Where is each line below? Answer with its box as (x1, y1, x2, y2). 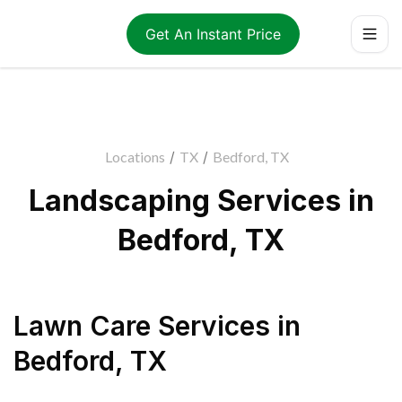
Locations (104, 148, 165, 165)
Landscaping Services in (28, 183, 374, 218)
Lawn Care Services (13, 310, 270, 342)
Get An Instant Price (144, 24, 281, 43)
